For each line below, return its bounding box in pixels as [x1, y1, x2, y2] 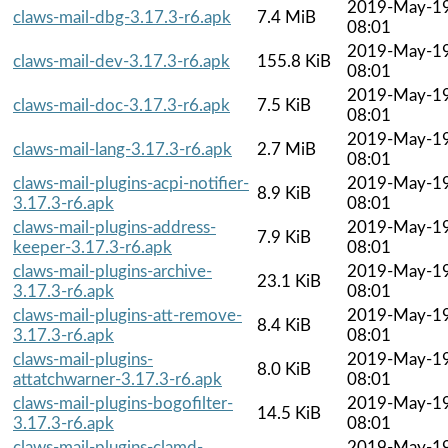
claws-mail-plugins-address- [13, 218, 216, 236]
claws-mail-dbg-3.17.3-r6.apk [13, 8, 231, 26]
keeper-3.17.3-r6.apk [13, 238, 172, 256]
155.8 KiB [257, 52, 331, 70]
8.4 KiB [257, 316, 311, 334]
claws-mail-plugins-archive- [13, 262, 212, 280]
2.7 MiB [257, 140, 316, 158]
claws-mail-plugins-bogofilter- [13, 394, 233, 412]
